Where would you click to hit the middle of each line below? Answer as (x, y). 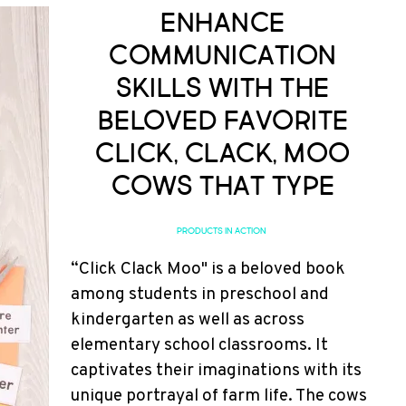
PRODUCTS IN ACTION (221, 231)
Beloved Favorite (223, 121)
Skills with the (223, 88)
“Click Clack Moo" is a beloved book (208, 269)
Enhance (223, 23)
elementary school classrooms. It (199, 345)
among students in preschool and (200, 295)
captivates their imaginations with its (216, 371)
